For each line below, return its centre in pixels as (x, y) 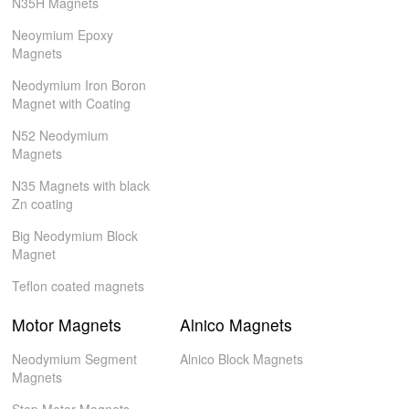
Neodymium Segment (75, 359)
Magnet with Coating (72, 103)
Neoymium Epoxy (63, 35)
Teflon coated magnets (79, 286)
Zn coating (43, 204)
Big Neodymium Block (75, 236)
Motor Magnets (67, 325)
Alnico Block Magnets (241, 359)
